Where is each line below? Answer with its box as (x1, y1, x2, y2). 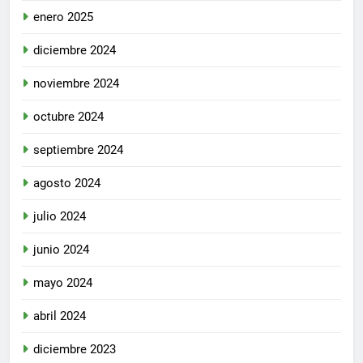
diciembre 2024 (33, 42, 116, 58)
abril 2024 (33, 308, 86, 323)
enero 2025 (33, 9, 93, 24)
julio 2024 (33, 208, 86, 224)
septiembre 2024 (33, 142, 123, 157)
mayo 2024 (33, 275, 92, 290)
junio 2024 (33, 241, 89, 257)
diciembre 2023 (33, 341, 116, 357)
